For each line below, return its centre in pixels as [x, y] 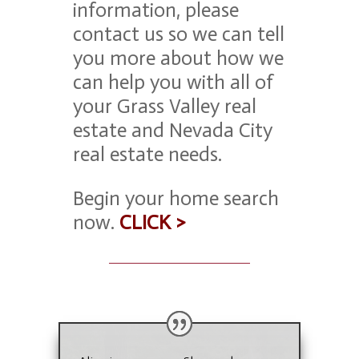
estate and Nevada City [173, 130]
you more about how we [179, 58]
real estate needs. [148, 154]
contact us [121, 34]
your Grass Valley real [165, 106]
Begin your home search [176, 198]
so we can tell [227, 34]
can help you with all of [173, 82]
